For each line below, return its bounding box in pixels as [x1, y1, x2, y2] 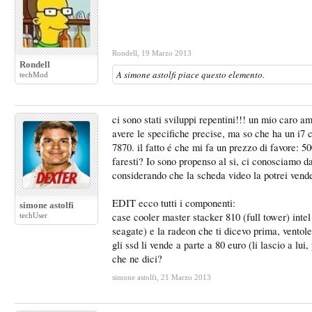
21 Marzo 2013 [161, 273, 211, 281]
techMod [19, 70, 48, 79]
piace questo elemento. [176, 68, 265, 81]
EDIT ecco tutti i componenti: [112, 196, 235, 210]
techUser [19, 211, 47, 219]
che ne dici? [112, 252, 162, 265]
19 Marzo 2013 [141, 49, 192, 57]
